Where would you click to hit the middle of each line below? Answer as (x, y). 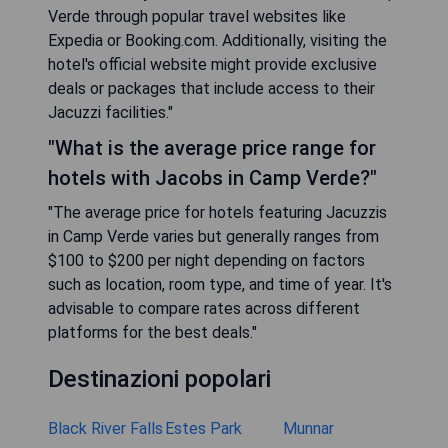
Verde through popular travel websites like (197, 17)
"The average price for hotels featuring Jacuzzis (217, 213)
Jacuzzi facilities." (110, 113)
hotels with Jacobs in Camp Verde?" (212, 178)
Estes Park (204, 429)
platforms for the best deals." (152, 333)
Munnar (308, 429)
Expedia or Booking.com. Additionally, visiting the (217, 41)
